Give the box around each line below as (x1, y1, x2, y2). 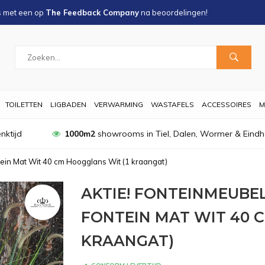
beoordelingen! (152, 8, 208, 17)
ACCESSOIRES (202, 100, 251, 109)
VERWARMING (94, 100, 143, 109)
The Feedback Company (46, 8, 139, 17)
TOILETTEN (5, 100, 43, 109)
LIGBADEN (50, 100, 86, 109)
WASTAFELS (151, 100, 194, 109)
